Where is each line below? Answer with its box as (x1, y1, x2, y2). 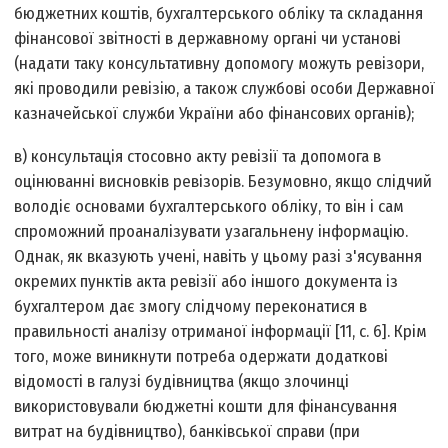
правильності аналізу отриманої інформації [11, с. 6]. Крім (14, 321, 428, 343)
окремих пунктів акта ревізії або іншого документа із (14, 271, 399, 293)
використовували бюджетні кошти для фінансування (14, 396, 398, 418)
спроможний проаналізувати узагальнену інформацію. (14, 221, 409, 243)
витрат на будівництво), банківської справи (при (14, 421, 361, 443)
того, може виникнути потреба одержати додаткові (14, 346, 389, 368)
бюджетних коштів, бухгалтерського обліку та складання (14, 3, 424, 25)
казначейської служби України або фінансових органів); (14, 103, 415, 125)
